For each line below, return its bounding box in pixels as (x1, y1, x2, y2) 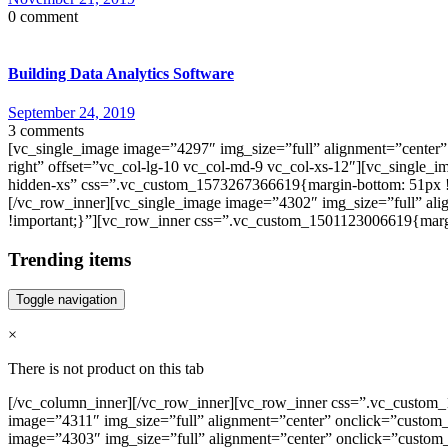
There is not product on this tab (8, 360, 204, 378)
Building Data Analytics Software (8, 64, 234, 82)
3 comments (8, 122, 84, 140)
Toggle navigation (16, 292, 117, 308)
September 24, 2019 (8, 104, 135, 122)
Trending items (8, 248, 131, 270)
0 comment (8, 7, 78, 25)
